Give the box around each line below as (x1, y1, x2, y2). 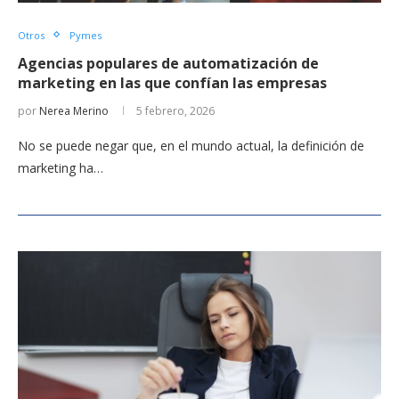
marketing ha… (18, 159, 103, 176)
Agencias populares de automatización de (18, 53, 319, 73)
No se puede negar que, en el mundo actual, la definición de (18, 136, 364, 154)
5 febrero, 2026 (136, 102, 215, 118)
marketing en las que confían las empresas (18, 72, 327, 93)
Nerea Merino (39, 102, 109, 118)
